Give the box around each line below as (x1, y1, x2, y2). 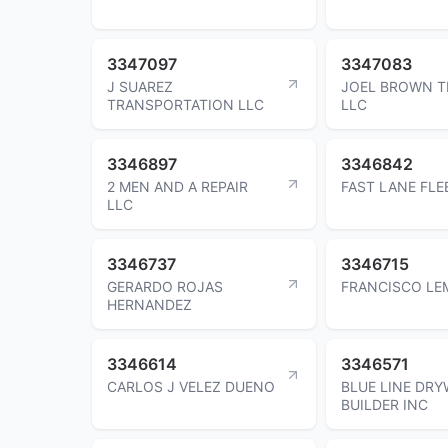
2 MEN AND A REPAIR (107, 177, 248, 195)
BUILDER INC (341, 395, 428, 413)
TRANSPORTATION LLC (107, 95, 264, 113)
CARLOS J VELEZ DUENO (107, 377, 275, 395)
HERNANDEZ (107, 295, 192, 313)
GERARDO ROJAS (107, 277, 223, 295)
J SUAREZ (107, 77, 173, 95)
